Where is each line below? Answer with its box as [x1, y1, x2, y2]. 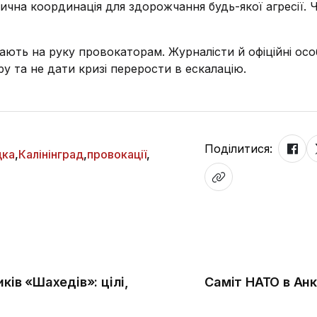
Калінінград [18, 147, 83, 161]
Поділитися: [204, 142, 273, 156]
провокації [87, 147, 146, 161]
